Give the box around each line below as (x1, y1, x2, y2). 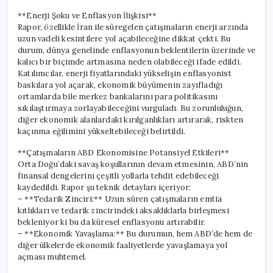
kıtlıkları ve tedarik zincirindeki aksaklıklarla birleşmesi (18, 205, 229, 216)
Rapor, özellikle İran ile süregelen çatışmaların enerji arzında (18, 21, 249, 32)
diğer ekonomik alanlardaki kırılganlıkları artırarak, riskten (18, 114, 244, 125)
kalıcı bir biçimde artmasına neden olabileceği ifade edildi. (18, 56, 241, 67)
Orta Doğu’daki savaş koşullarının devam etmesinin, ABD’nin (18, 158, 249, 169)
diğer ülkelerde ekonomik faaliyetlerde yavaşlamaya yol (18, 239, 227, 250)
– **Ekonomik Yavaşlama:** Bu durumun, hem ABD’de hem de (18, 228, 252, 239)
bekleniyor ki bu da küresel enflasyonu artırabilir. (18, 216, 206, 227)
